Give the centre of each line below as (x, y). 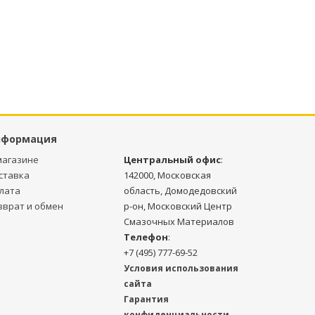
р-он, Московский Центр (178, 206)
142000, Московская (167, 175)
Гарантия (146, 299)
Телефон (146, 237)
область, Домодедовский (180, 191)
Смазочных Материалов (179, 221)
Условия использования (181, 268)
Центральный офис (172, 160)
